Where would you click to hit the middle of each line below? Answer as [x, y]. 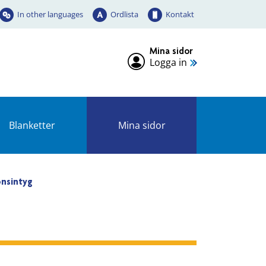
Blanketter [32, 125]
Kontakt [180, 14]
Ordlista [124, 14]
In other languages [50, 14]
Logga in [168, 62]
